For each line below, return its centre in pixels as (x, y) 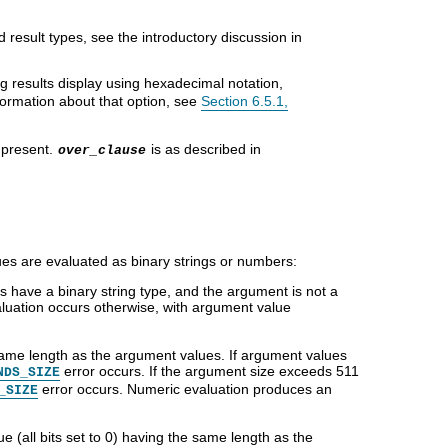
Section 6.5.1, (244, 100)
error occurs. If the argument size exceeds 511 (209, 370)
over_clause (102, 150)
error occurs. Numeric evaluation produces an (185, 388)
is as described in (204, 148)
